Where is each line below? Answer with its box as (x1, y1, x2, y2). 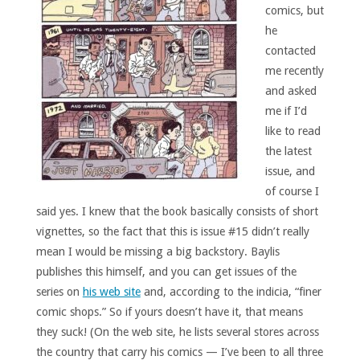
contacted (264, 43, 316, 57)
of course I (264, 184, 319, 198)
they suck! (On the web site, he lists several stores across (35, 325, 319, 338)
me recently (264, 63, 324, 77)
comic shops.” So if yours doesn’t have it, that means (35, 305, 303, 318)
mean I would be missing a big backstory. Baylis (35, 244, 280, 258)
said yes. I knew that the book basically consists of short (35, 204, 318, 218)
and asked (264, 84, 317, 97)
